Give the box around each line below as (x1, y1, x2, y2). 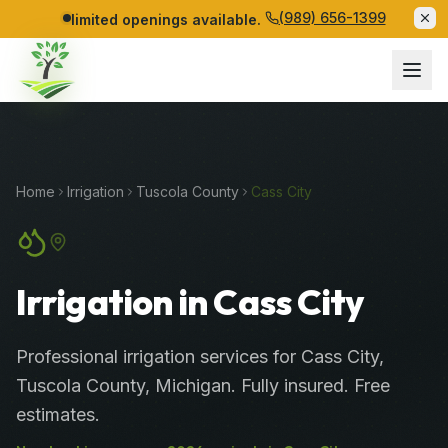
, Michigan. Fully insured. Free (145, 374, 390, 396)
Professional (16, 345, 123, 367)
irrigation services (123, 345, 268, 367)
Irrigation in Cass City (16, 278, 364, 324)
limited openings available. (70, 10, 261, 28)
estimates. (16, 403, 100, 425)
